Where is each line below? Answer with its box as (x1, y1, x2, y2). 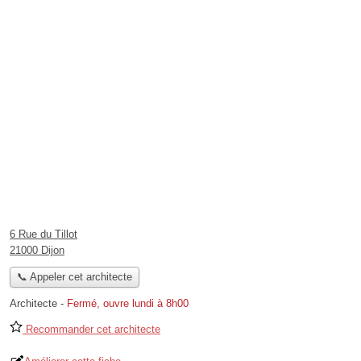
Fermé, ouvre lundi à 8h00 (67, 297, 189, 310)
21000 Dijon (10, 244, 64, 256)
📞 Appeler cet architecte (16, 271, 132, 284)
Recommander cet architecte (23, 323, 160, 336)
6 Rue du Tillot (10, 228, 77, 240)
